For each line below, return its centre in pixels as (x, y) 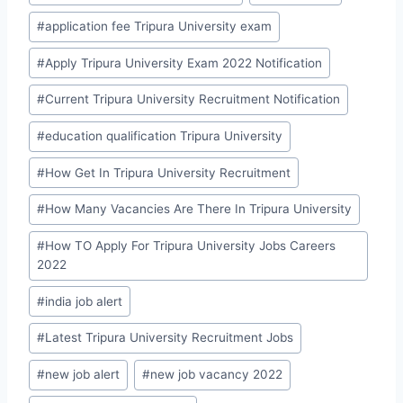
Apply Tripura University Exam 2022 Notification (184, 63)
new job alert (83, 375)
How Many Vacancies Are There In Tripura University (199, 209)
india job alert (84, 301)
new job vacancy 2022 (217, 375)
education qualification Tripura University (164, 136)
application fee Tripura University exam (159, 27)
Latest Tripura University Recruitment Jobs (170, 338)
